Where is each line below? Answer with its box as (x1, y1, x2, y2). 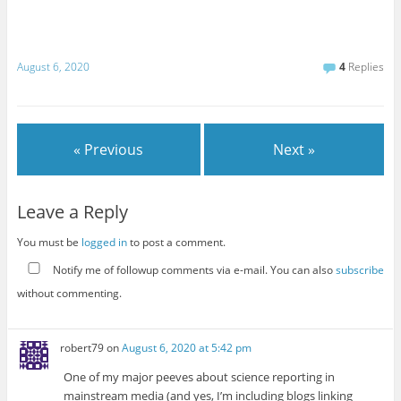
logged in (81, 235, 127, 251)
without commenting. (16, 286, 122, 302)
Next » (273, 140, 316, 160)
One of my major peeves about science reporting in (64, 368, 336, 385)
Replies (346, 58, 385, 74)
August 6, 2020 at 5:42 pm (122, 339, 252, 355)
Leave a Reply (16, 199, 128, 224)
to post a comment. (126, 235, 226, 251)
